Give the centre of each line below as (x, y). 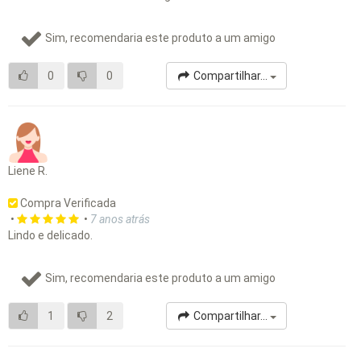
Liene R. (28, 171)
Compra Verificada (67, 203)
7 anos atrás (120, 220)
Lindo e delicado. (50, 236)
